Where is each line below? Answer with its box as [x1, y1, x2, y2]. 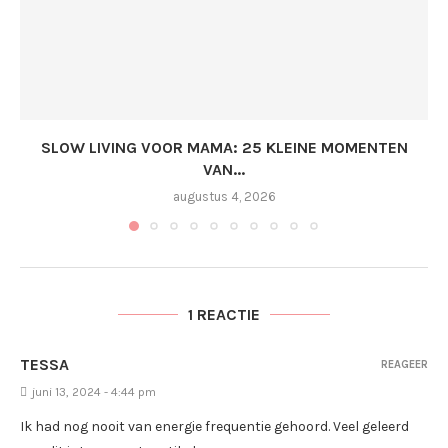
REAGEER [381, 358, 428, 371]
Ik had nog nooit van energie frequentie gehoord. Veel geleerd [20, 418, 409, 435]
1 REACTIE [188, 305, 260, 324]
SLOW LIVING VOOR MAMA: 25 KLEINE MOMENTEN [40, 138, 408, 157]
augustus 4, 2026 [172, 189, 276, 204]
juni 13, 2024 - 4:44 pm [32, 385, 156, 399]
